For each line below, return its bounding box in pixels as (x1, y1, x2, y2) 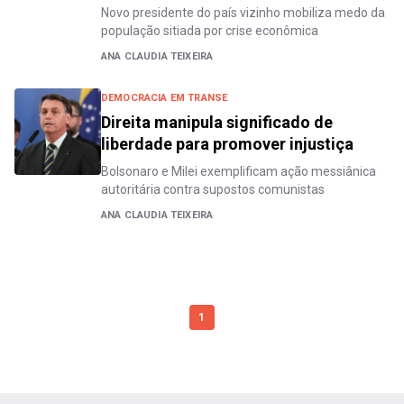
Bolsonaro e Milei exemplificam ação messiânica (101, 164, 376, 179)
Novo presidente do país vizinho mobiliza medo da (101, 5, 385, 20)
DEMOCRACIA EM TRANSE (101, 92, 228, 104)
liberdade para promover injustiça (101, 134, 353, 153)
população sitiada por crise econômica (101, 23, 318, 38)
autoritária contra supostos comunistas (101, 182, 325, 197)
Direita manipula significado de (101, 113, 333, 132)
